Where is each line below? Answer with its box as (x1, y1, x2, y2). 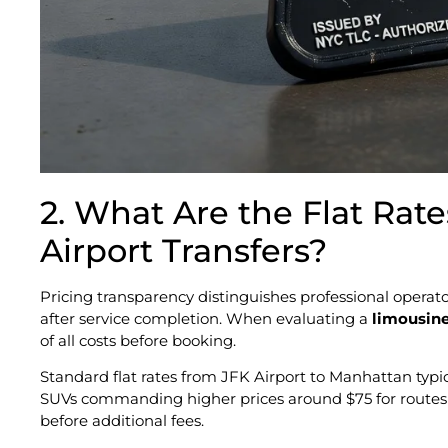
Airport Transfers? (40, 230, 327, 270)
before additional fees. (40, 410, 204, 430)
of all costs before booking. (40, 330, 236, 350)
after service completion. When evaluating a (40, 308, 372, 328)
